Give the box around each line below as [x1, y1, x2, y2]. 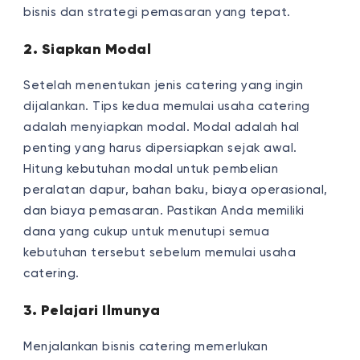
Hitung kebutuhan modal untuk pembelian [23, 162, 279, 175]
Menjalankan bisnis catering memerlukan [23, 340, 268, 353]
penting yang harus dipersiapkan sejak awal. [23, 141, 297, 154]
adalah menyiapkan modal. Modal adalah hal [23, 121, 300, 133]
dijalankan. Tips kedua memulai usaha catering [23, 100, 310, 112]
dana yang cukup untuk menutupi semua [23, 225, 270, 238]
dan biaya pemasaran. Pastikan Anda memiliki [23, 204, 305, 217]
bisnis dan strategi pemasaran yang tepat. [23, 6, 291, 18]
